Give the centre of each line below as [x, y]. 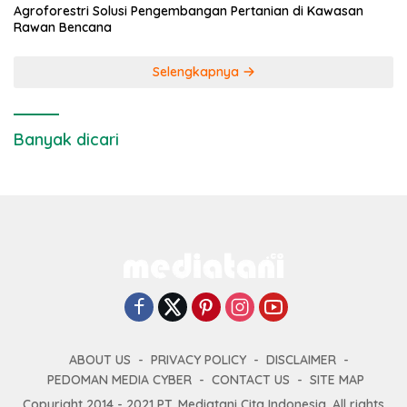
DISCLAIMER [301, 359]
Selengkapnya [197, 72]
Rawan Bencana [63, 28]
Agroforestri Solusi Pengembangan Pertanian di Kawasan [189, 11]
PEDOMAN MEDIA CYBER [119, 379]
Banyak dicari [66, 140]
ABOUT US [100, 359]
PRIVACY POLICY [199, 359]
